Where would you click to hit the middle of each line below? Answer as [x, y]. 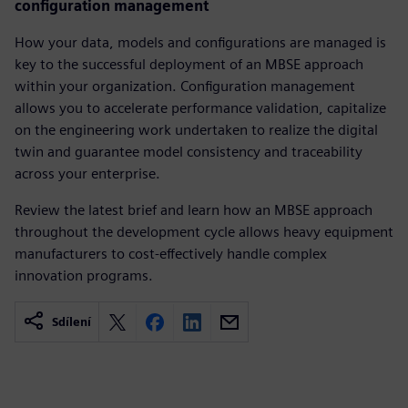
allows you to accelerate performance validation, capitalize [200, 108]
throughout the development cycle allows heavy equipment [204, 232]
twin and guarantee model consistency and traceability [189, 152]
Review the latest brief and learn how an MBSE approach [194, 210]
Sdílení [71, 322]
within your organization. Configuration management [185, 86]
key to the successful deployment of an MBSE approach [189, 64]
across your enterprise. [87, 173]
